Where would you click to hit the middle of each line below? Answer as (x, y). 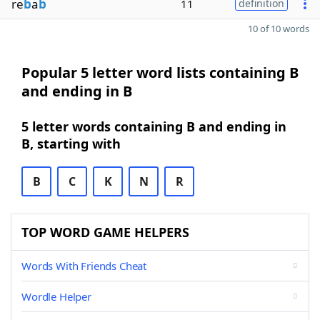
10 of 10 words (279, 29)
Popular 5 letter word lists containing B (160, 72)
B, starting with (71, 144)
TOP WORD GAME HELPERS (105, 232)
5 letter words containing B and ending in (154, 126)
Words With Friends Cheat (84, 266)
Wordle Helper (56, 296)
